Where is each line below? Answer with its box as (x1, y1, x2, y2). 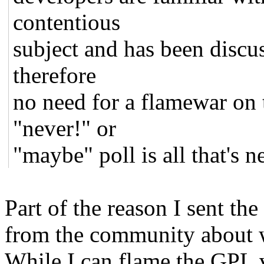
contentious (13, 9, 121, 35)
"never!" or (13, 115, 117, 141)
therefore (13, 62, 97, 88)
